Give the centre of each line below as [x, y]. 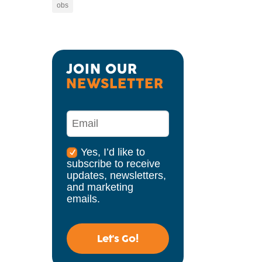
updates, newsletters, [117, 175]
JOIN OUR [104, 68]
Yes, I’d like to [113, 152]
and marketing [100, 187]
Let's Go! [118, 238]
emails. [84, 199]
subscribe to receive [114, 163]
